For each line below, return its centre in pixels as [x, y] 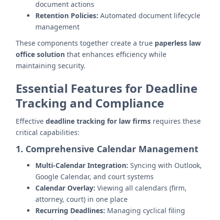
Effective [31, 121]
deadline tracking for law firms [98, 121]
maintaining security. [51, 66]
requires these [176, 121]
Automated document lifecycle [149, 15]
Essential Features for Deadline [107, 88]
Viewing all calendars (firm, [141, 188]
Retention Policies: [67, 15]
